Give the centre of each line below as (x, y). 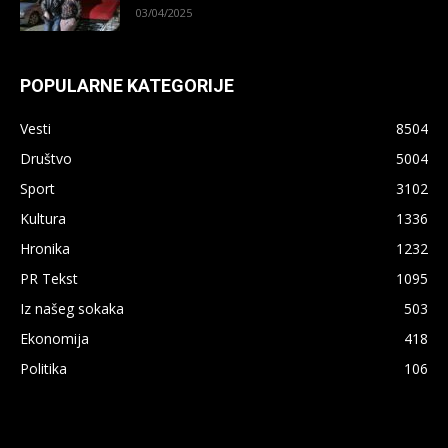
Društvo (46, 158)
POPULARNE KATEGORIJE (127, 85)
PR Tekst (49, 278)
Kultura (43, 218)
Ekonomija (54, 338)
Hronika (45, 248)
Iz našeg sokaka (72, 308)
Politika (43, 368)
